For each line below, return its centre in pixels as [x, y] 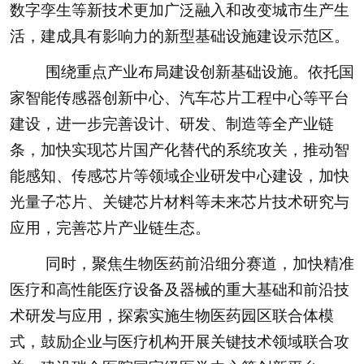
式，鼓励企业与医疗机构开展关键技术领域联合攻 [179, 342]
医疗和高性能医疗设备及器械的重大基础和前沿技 [179, 290]
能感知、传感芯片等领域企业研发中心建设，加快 [179, 176]
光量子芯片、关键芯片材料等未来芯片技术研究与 [179, 202]
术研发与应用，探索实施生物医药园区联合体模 [171, 316]
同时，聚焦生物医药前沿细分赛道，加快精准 [184, 264]
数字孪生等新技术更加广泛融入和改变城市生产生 [179, 11]
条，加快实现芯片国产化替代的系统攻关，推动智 [179, 150]
